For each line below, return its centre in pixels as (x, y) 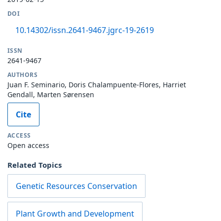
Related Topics (35, 165)
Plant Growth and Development (75, 213)
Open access (28, 145)
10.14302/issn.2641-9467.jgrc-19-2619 (85, 30)
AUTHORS (23, 74)
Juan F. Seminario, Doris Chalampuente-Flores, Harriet (97, 84)
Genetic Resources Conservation (76, 186)
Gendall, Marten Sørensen (51, 94)
